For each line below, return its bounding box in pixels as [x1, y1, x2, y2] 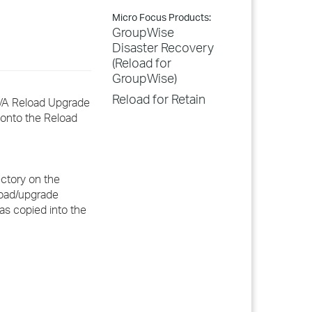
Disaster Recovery [112, 40, 214, 55]
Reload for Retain [112, 91, 205, 107]
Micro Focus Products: [112, 11, 211, 23]
